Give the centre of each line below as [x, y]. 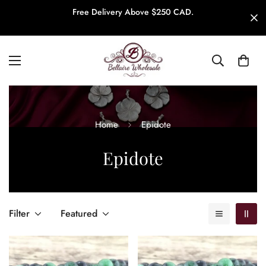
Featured [79, 213]
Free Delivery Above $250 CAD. [133, 12]
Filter [19, 213]
